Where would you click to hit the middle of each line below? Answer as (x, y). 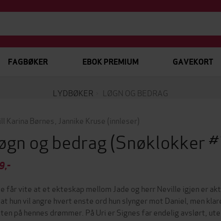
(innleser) (123, 120)
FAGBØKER (28, 62)
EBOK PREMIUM (110, 62)
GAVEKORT (193, 62)
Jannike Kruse (82, 120)
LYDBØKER (73, 92)
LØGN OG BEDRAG (135, 92)
